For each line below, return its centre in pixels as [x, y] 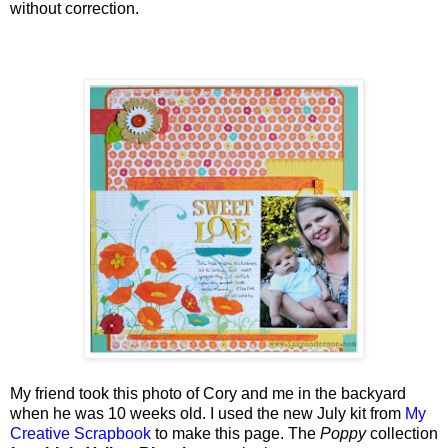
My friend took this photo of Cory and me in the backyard [208, 393]
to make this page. [221, 433]
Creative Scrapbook [80, 433]
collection [402, 433]
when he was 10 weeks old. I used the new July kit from [205, 413]
